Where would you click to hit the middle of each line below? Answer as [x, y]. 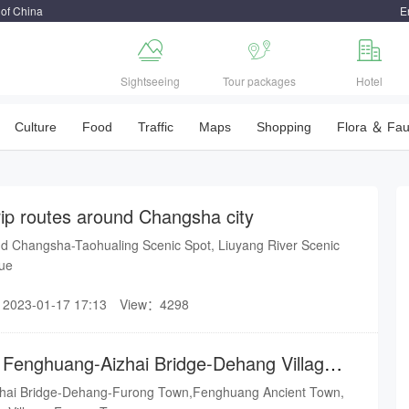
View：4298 [154, 304]
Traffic [156, 127]
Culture [36, 127]
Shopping [284, 127]
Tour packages [259, 81]
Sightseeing [150, 81]
